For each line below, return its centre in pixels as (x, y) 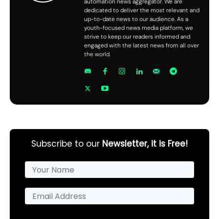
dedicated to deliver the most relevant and (142, 11)
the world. (97, 55)
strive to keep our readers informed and (137, 37)
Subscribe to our (67, 144)
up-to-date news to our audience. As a (136, 19)
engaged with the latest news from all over (142, 46)
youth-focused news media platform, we (139, 28)
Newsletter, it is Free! (145, 144)
